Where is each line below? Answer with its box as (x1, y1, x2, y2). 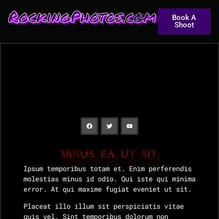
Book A (172, 13, 197, 22)
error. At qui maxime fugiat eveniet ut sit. (23, 184, 192, 194)
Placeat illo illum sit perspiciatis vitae (23, 201, 184, 211)
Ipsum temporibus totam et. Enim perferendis (23, 163, 192, 173)
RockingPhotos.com (8, 5, 156, 27)
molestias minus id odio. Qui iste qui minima (23, 174, 196, 183)
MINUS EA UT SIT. (60, 150, 158, 159)
